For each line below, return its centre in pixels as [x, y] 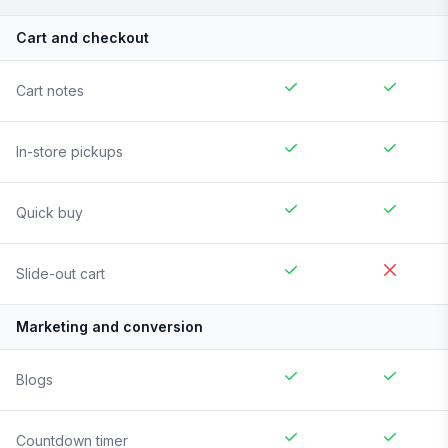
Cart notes [50, 91]
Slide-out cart [60, 274]
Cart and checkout [82, 38]
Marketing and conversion [109, 327]
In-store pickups [69, 152]
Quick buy [49, 213]
